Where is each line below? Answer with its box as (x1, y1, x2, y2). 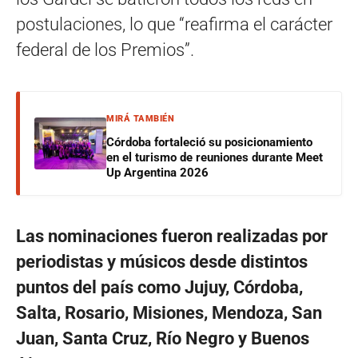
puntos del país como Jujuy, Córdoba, (16, 276, 303, 297)
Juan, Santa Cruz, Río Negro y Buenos (16, 328, 309, 348)
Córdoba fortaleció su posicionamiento (106, 134, 312, 149)
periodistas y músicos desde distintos (16, 251, 308, 272)
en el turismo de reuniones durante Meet (106, 149, 323, 165)
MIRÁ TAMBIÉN (106, 113, 174, 124)
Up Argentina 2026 (106, 165, 209, 180)
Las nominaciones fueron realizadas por (16, 225, 328, 246)
